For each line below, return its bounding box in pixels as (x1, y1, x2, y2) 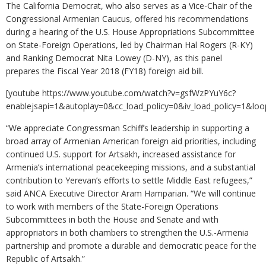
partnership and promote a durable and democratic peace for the (6, 240, 256, 252)
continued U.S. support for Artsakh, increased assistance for (6, 148, 236, 160)
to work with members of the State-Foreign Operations (6, 201, 218, 213)
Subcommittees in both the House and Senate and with (6, 214, 218, 226)
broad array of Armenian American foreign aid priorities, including (6, 135, 256, 147)
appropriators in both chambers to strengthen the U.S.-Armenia (6, 227, 249, 239)
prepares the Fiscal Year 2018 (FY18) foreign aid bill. (6, 65, 204, 77)
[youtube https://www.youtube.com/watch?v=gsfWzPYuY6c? (6, 87, 236, 99)
